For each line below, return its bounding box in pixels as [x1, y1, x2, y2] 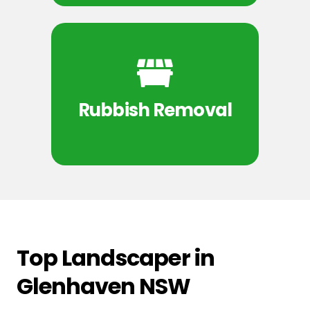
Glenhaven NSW [17, 270, 191, 302]
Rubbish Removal [77, 98, 232, 123]
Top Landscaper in [17, 241, 215, 273]
